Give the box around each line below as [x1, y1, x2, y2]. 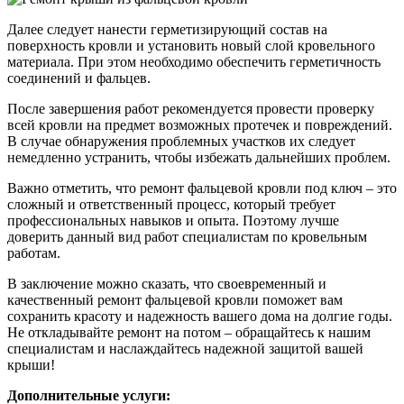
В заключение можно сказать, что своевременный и [7, 276, 326, 292]
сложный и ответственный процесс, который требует [7, 197, 335, 213]
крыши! [7, 357, 55, 373]
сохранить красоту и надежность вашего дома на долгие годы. [7, 308, 392, 325]
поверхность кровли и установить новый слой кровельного [7, 38, 375, 54]
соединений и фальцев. [7, 70, 151, 87]
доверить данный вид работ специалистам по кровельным [7, 229, 367, 245]
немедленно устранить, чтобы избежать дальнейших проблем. [7, 150, 390, 166]
